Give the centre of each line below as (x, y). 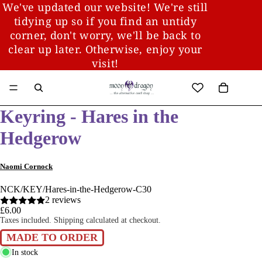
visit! (105, 63)
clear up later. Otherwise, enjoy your (105, 49)
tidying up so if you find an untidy (105, 21)
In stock (25, 252)
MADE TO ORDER (52, 238)
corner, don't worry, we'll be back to (105, 35)
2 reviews (63, 200)
